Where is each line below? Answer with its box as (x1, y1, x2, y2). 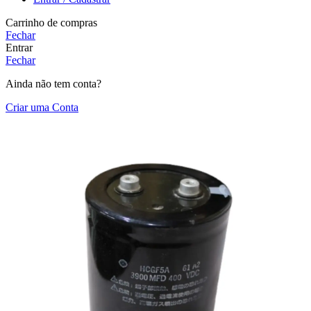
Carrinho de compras (6, 16, 97, 28)
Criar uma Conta (6, 101, 78, 113)
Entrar (6, 41, 33, 53)
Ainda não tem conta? (6, 77, 101, 90)
